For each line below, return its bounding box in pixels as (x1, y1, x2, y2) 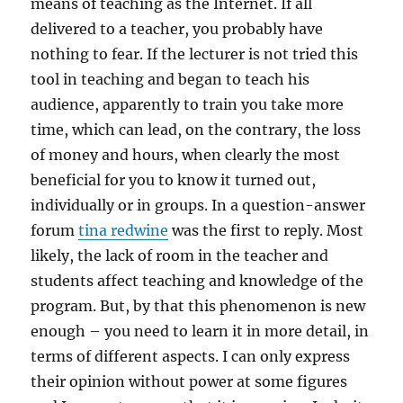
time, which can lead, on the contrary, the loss (31, 121, 362, 139)
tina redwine (78, 221, 169, 239)
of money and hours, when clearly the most (31, 146, 341, 164)
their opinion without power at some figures (31, 372, 348, 390)
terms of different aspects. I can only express (31, 347, 351, 365)
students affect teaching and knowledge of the (31, 272, 364, 290)
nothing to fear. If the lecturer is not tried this (31, 45, 359, 63)
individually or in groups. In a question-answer (31, 196, 366, 214)
